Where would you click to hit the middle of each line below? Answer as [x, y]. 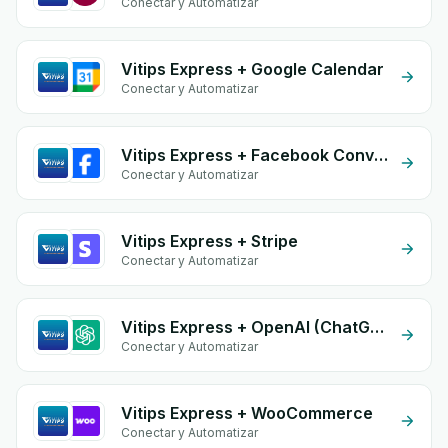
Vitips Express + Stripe [209, 241]
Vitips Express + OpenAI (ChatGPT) [377, 327]
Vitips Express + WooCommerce [247, 413]
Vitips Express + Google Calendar [252, 69]
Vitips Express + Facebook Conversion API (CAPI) [381, 155]
